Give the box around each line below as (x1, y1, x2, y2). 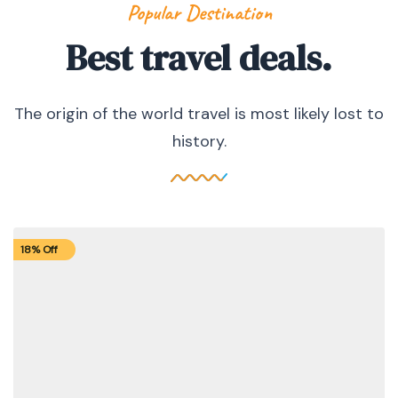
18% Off (20, 243, 58, 258)
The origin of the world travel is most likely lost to (14, 103, 384, 125)
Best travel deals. (66, 34, 332, 83)
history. (171, 131, 227, 153)
